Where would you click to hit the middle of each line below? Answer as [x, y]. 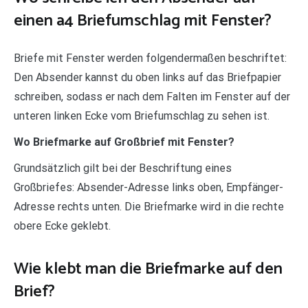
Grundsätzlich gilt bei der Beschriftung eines [123, 168]
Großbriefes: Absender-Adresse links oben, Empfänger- [148, 187]
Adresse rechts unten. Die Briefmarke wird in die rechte [149, 206]
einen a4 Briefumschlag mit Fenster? [143, 21]
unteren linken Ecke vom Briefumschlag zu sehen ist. [142, 115]
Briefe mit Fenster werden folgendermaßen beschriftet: [150, 58]
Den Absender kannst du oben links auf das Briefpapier [147, 77]
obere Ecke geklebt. [62, 225]
